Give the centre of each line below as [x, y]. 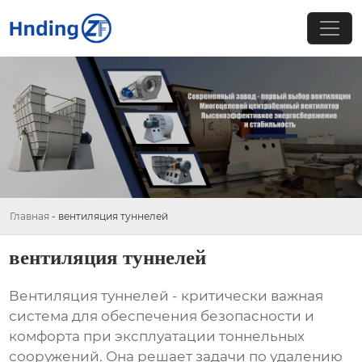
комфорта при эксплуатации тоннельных [157, 337]
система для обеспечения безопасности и [162, 316]
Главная [29, 216]
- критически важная [246, 296]
